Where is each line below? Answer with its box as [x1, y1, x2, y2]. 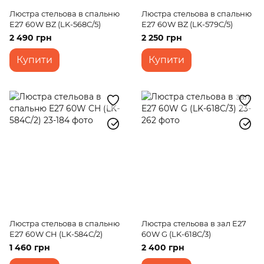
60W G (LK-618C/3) [141, 229, 211, 239]
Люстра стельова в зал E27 [141, 219, 246, 228]
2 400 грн [141, 242, 184, 253]
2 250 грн [141, 32, 182, 43]
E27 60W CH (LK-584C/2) [9, 229, 103, 239]
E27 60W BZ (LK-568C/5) [9, 19, 101, 29]
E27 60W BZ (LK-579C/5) [141, 19, 233, 29]
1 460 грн [9, 242, 50, 253]
